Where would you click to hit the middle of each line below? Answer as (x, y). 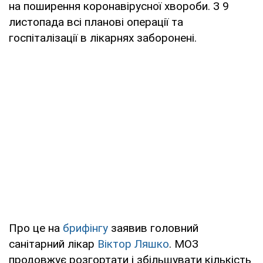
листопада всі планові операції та (96, 22)
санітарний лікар (53, 244)
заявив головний (153, 228)
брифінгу (85, 228)
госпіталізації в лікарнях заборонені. (103, 38)
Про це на (36, 228)
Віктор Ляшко (133, 244)
